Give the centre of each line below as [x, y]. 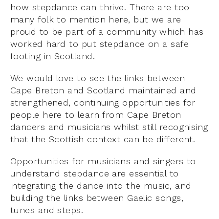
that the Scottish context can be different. [103, 139]
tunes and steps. [47, 210]
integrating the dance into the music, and [101, 185]
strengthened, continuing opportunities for [103, 102]
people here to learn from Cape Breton [96, 114]
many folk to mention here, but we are [96, 19]
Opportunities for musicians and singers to [103, 161]
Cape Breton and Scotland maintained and [103, 90]
